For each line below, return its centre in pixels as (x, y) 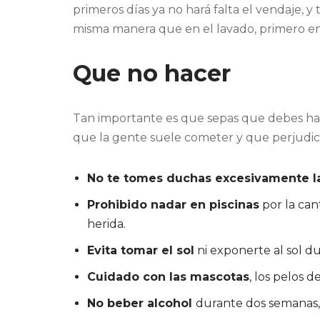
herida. (106, 224)
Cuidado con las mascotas (168, 277)
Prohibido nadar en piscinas (173, 205)
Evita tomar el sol (141, 251)
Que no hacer (152, 74)
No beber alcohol (141, 304)
